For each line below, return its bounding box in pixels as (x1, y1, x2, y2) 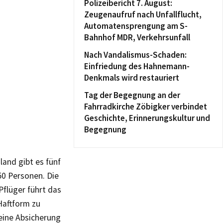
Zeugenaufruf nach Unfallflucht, (84, 9, 202, 20)
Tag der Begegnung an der (84, 90, 180, 101)
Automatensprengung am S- (84, 20, 188, 31)
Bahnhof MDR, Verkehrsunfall (84, 32, 190, 43)
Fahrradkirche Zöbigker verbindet (84, 101, 207, 112)
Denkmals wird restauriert (84, 72, 179, 83)
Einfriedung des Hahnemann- (84, 61, 190, 72)
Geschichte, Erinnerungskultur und (84, 112, 210, 123)
